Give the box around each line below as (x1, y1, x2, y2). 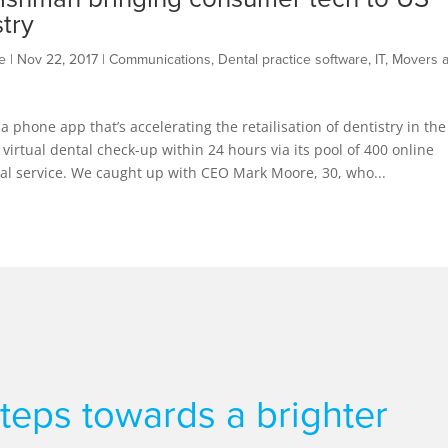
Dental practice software (217, 51, 368, 68)
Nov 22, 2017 (16, 51, 98, 68)
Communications (108, 51, 211, 68)
